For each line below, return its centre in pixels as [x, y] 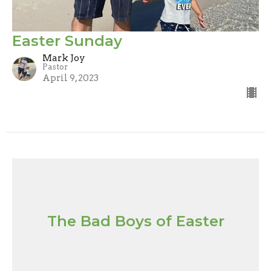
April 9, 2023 [70, 78]
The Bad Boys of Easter [135, 221]
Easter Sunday [67, 41]
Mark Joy [64, 58]
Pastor [55, 67]
